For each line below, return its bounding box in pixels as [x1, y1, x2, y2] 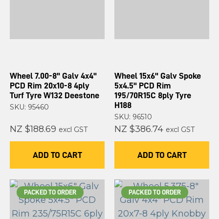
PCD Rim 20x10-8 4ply [10, 81, 89, 90]
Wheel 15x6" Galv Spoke [114, 71, 201, 81]
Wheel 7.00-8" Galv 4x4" [10, 71, 97, 81]
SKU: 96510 [114, 112, 152, 122]
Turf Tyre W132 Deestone [10, 91, 99, 100]
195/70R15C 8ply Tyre [114, 91, 191, 100]
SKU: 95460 [10, 103, 49, 112]
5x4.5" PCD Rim [114, 81, 171, 90]
